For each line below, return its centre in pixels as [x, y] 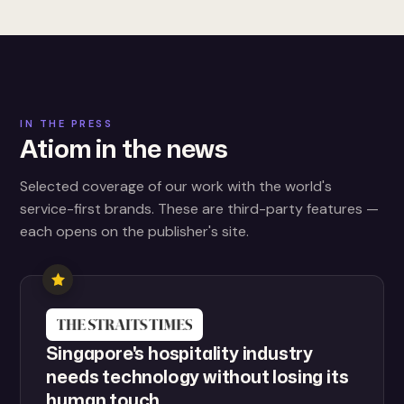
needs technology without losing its [197, 376]
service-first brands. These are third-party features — [200, 209]
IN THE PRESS [67, 124]
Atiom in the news [124, 148]
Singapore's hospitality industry [179, 353]
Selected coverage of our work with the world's [176, 186]
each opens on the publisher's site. [135, 231]
